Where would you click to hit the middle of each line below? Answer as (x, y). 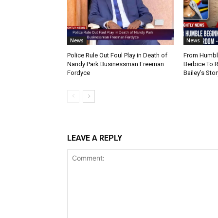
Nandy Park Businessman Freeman (116, 64)
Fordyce (79, 73)
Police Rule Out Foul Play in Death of (117, 55)
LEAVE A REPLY (95, 138)
